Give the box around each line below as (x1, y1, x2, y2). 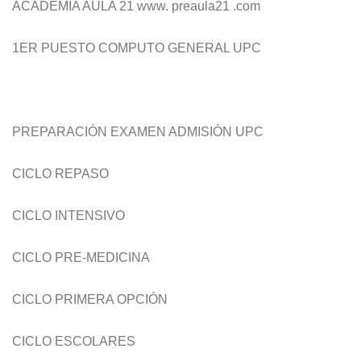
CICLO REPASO (12, 167, 109, 180)
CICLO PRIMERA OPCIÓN (12, 293, 168, 306)
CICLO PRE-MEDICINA (12, 251, 150, 264)
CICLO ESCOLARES (12, 334, 135, 348)
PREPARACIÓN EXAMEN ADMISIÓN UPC (12, 125, 263, 139)
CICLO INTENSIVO (12, 209, 125, 222)
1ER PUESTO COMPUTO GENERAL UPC (12, 41, 261, 55)
